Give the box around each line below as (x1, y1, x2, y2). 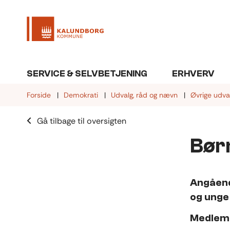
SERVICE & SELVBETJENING (27, 68, 147, 80)
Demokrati (64, 90, 98, 100)
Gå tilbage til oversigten (37, 116, 126, 127)
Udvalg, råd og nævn (111, 90, 178, 100)
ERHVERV (172, 68, 215, 80)
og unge (190, 190, 229, 203)
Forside (27, 90, 51, 100)
